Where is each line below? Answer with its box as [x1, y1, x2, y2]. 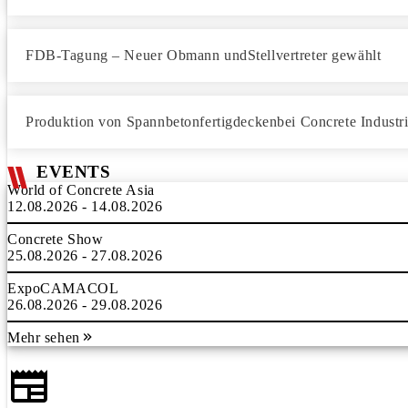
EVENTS [36, 162, 111, 181]
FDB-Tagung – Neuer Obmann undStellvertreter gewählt [25, 47, 382, 63]
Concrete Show [7, 231, 104, 247]
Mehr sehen [7, 330, 80, 345]
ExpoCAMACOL [7, 280, 119, 296]
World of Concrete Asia [7, 182, 155, 198]
